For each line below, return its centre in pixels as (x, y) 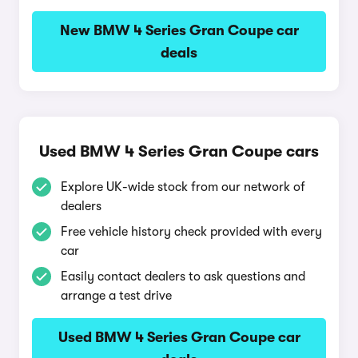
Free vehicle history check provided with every (191, 232)
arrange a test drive (116, 296)
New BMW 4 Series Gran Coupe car (179, 30)
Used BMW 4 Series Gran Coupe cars (179, 151)
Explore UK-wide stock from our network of (183, 187)
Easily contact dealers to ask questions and (183, 276)
